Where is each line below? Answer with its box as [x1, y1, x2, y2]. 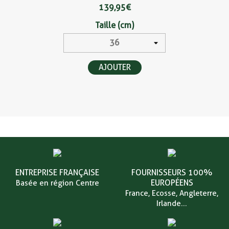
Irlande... [156, 198, 187, 208]
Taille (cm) [95, 20, 134, 31]
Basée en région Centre [15, 178, 99, 188]
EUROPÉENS [150, 177, 193, 188]
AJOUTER [98, 62, 131, 73]
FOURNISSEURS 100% [131, 167, 212, 177]
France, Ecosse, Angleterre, [125, 188, 218, 198]
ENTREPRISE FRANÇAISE [15, 167, 99, 177]
